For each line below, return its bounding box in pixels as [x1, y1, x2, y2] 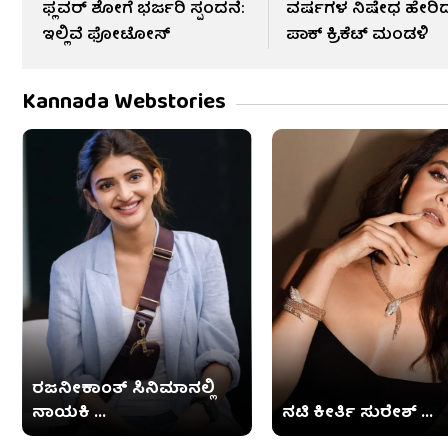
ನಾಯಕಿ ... [32, 399, 106, 428]
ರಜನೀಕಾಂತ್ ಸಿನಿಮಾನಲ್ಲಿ [32, 375, 215, 404]
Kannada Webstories [22, 83, 226, 123]
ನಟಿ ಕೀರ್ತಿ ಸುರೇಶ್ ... [281, 399, 433, 428]
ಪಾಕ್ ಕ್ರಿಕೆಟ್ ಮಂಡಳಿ [286, 21, 429, 50]
